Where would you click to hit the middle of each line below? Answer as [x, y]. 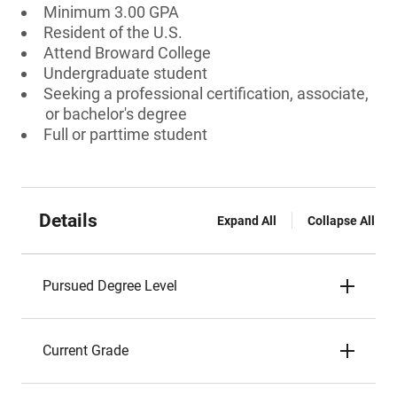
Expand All [247, 221]
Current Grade [86, 350]
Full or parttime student [125, 134]
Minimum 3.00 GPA [111, 12]
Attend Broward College [127, 53]
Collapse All [341, 221]
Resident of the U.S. [113, 32]
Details [68, 221]
